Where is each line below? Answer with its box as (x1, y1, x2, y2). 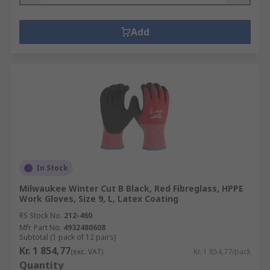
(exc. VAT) (71, 246, 103, 257)
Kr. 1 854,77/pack (193, 246, 251, 257)
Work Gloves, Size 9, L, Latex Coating (19, 193, 178, 204)
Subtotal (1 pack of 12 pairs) (19, 232, 116, 242)
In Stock (36, 163, 68, 173)
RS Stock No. (19, 210, 62, 221)
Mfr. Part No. (19, 222, 61, 233)
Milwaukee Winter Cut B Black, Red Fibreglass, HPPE (19, 183, 243, 194)
